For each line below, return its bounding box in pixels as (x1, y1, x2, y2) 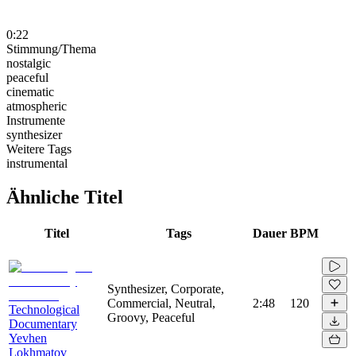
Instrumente (6, 113, 65, 127)
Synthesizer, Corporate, (107, 281, 224, 296)
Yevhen (9, 331, 47, 345)
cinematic (6, 84, 54, 99)
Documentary (9, 316, 77, 331)
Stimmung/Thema (6, 41, 96, 56)
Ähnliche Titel (6, 186, 123, 207)
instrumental (6, 156, 68, 170)
